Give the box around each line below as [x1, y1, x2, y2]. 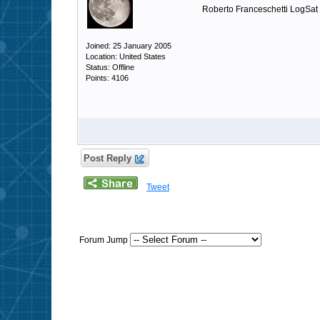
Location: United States [86, 52, 166, 61]
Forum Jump [79, 235, 130, 245]
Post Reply [81, 153, 134, 164]
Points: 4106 [86, 74, 129, 82]
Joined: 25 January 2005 [86, 41, 171, 50]
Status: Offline [86, 63, 134, 71]
